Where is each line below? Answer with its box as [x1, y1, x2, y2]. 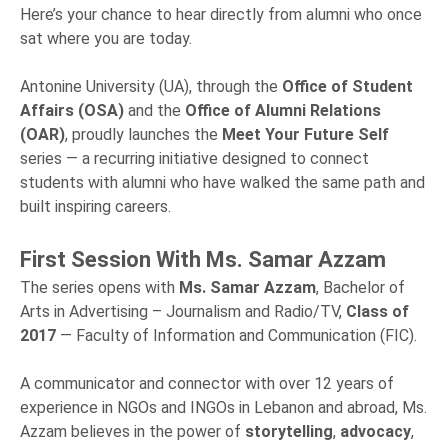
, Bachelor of [316, 277, 405, 297]
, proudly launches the [65, 124, 222, 144]
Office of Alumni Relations [185, 100, 381, 120]
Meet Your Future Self [222, 124, 389, 144]
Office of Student [282, 76, 413, 96]
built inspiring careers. [20, 196, 171, 216]
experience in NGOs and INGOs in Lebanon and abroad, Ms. [20, 397, 427, 417]
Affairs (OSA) [20, 100, 124, 120]
